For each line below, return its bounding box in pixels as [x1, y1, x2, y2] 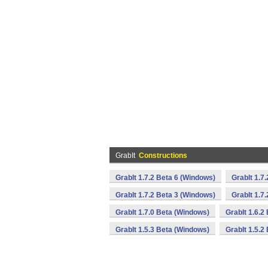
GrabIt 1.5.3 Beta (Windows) [115, 226, 209, 234]
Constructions [139, 151, 187, 160]
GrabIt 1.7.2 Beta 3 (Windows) [115, 191, 215, 199]
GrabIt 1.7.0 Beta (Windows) [115, 208, 209, 217]
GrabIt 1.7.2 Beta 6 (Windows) [115, 173, 215, 182]
